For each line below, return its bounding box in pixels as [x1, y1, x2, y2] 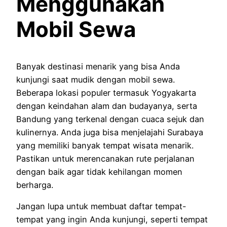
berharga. [16, 179, 53, 190]
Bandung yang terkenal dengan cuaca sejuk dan [16, 113, 204, 124]
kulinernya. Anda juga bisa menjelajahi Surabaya [16, 127, 203, 137]
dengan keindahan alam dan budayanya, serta [16, 100, 197, 111]
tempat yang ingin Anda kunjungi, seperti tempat [16, 214, 208, 224]
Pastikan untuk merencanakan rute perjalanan [16, 153, 195, 164]
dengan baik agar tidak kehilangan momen [16, 166, 182, 177]
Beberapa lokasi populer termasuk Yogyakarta [16, 87, 196, 98]
